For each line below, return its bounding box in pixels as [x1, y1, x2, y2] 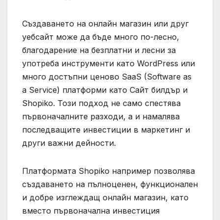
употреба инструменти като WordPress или [22, 58, 195, 68]
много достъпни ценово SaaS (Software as [22, 71, 192, 82]
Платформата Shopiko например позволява [22, 165, 195, 176]
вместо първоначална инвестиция [22, 205, 160, 216]
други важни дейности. [22, 137, 116, 148]
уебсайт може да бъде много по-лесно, [22, 31, 179, 42]
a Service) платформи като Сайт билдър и [22, 84, 188, 95]
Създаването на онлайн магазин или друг [22, 18, 189, 28]
